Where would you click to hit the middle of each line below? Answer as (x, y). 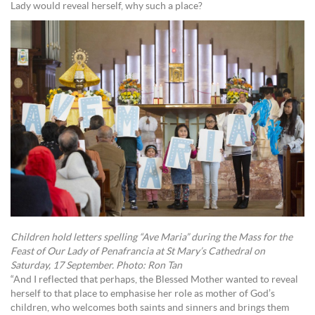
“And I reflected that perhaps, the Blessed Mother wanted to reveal (154, 279)
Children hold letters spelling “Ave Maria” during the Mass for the (152, 237)
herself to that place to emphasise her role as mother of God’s (143, 294)
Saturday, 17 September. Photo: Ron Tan (96, 265)
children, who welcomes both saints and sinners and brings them (150, 308)
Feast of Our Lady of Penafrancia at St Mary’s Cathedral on (138, 251)
